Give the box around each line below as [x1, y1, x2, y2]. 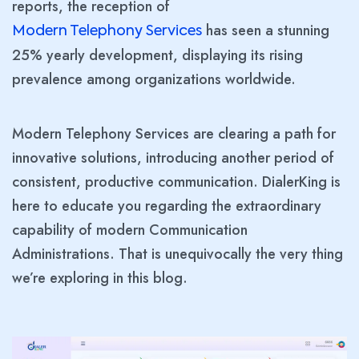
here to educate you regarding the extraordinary [12, 196, 321, 217]
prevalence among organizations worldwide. [12, 69, 296, 91]
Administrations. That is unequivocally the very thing [12, 244, 343, 265]
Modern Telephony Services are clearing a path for [12, 123, 336, 145]
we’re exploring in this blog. [12, 268, 188, 289]
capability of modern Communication [12, 220, 248, 241]
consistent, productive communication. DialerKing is [12, 171, 341, 193]
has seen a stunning [202, 20, 329, 42]
